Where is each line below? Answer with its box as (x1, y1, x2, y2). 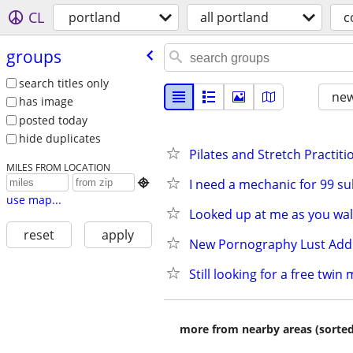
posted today (18, 112, 87, 128)
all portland (200, 9, 269, 26)
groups (6, 45, 61, 68)
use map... (6, 192, 61, 208)
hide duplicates (18, 131, 101, 147)
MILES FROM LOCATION (6, 161, 110, 174)
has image (18, 94, 73, 110)
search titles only (18, 75, 109, 91)
